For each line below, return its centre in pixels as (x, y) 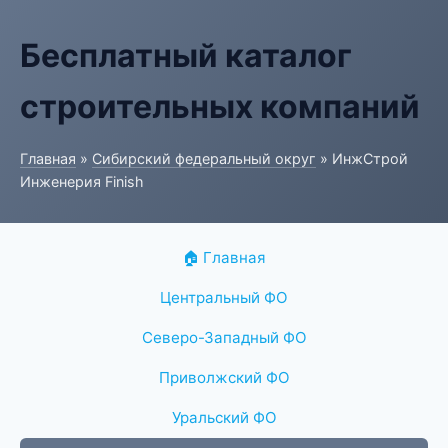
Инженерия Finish (82, 181)
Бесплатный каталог (186, 55)
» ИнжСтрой (362, 158)
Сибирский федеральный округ (204, 158)
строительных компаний (220, 106)
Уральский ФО (224, 417)
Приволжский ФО (224, 377)
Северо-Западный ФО (224, 337)
